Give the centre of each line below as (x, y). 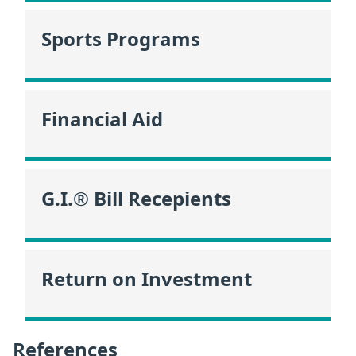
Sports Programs (121, 39)
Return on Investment (147, 278)
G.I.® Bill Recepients (136, 199)
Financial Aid (102, 118)
